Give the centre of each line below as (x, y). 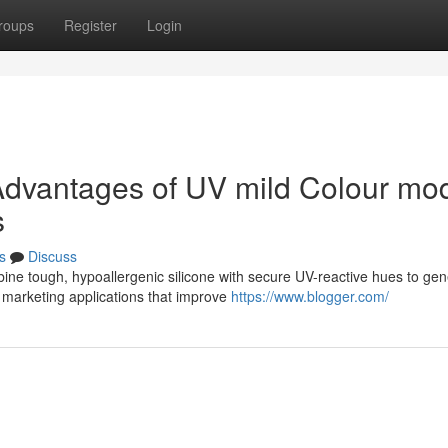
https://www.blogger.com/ (310, 296)
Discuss (52, 256)
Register (90, 25)
